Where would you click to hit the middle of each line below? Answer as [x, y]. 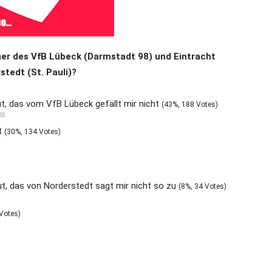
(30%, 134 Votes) [32, 132]
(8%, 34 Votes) [202, 187]
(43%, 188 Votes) [190, 105]
